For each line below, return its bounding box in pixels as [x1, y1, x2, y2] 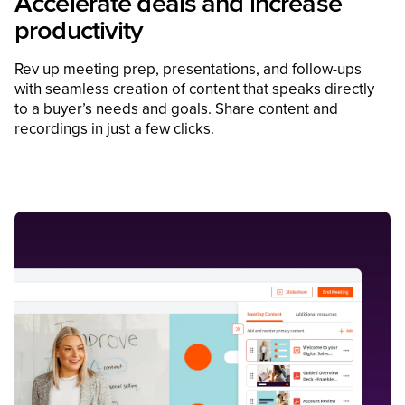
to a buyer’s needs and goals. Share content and [14, 100, 338, 118]
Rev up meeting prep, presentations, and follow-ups [14, 61, 362, 79]
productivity [14, 15, 144, 48]
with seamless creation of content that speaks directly [14, 80, 374, 99]
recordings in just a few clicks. [14, 120, 214, 138]
